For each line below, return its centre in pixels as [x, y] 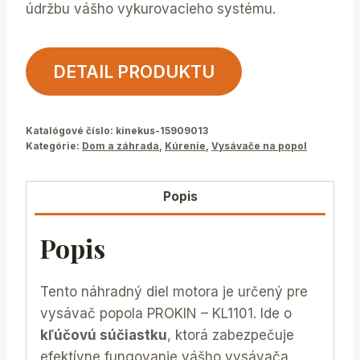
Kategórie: [54, 145]
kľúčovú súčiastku [104, 335]
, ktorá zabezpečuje [231, 335]
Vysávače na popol [259, 145]
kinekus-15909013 [162, 130]
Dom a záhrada [121, 145]
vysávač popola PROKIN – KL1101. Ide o [166, 313]
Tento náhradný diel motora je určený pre [174, 291]
